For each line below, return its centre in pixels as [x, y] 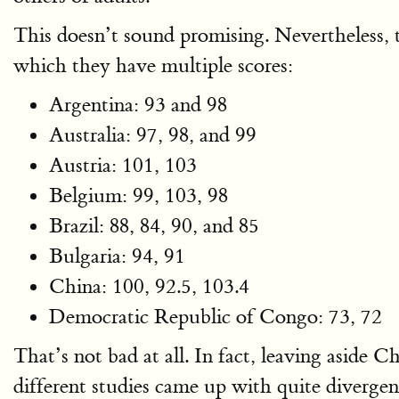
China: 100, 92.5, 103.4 [149, 286]
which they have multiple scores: [153, 65]
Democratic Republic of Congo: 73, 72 [216, 317]
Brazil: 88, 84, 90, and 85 [154, 226]
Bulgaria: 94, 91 [117, 256]
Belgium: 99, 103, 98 [138, 195]
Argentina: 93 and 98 [138, 105]
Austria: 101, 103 [123, 165]
